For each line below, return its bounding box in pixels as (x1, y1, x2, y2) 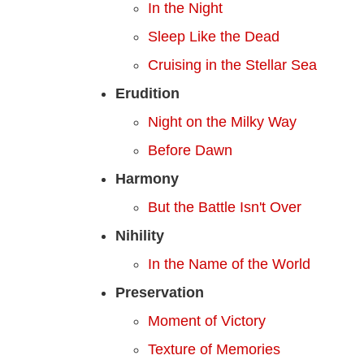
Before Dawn (148, 141, 232, 158)
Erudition (115, 84, 180, 102)
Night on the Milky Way (148, 113, 297, 130)
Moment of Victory (148, 312, 266, 329)
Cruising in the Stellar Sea (148, 56, 317, 73)
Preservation (115, 284, 204, 301)
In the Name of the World (148, 255, 310, 272)
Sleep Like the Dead (148, 28, 279, 45)
